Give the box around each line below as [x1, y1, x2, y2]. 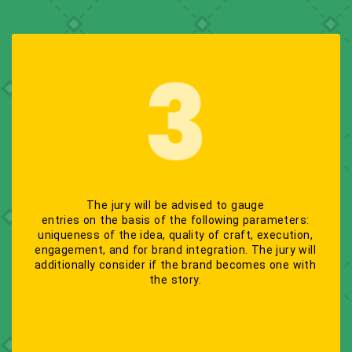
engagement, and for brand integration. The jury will [35, 244, 316, 256]
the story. [149, 273, 202, 286]
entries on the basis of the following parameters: [41, 214, 310, 226]
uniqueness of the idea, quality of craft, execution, [38, 229, 313, 241]
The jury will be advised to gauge [86, 199, 265, 211]
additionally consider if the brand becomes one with [34, 258, 317, 271]
